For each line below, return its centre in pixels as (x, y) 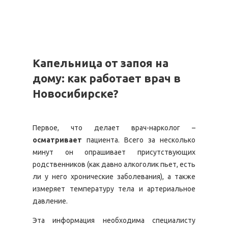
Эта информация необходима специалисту (114, 220)
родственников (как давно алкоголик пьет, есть (114, 164)
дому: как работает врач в (107, 78)
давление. (50, 201)
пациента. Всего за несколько (139, 140)
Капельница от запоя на (101, 63)
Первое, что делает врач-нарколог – (114, 128)
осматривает (57, 140)
